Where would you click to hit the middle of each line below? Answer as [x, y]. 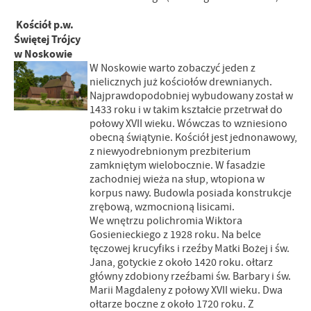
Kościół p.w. [44, 25]
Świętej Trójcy [47, 39]
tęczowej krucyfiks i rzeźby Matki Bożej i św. [190, 249]
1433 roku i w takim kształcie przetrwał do [186, 110]
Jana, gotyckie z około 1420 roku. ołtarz [181, 262]
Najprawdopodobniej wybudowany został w [191, 96]
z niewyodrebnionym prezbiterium [170, 151]
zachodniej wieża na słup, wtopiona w [177, 179]
